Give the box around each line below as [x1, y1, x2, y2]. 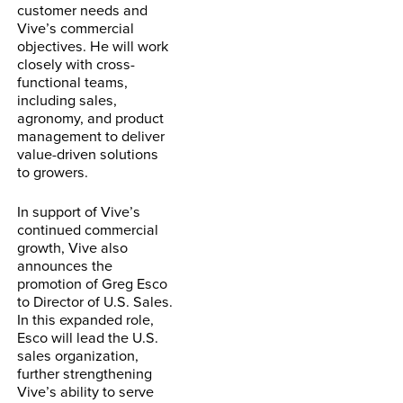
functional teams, [17, 70, 129, 92]
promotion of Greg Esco [17, 272, 168, 293]
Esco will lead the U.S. [17, 326, 159, 347]
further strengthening [17, 362, 153, 383]
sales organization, [17, 344, 139, 365]
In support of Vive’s [17, 200, 141, 221]
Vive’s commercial [17, 16, 135, 38]
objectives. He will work [17, 34, 169, 56]
